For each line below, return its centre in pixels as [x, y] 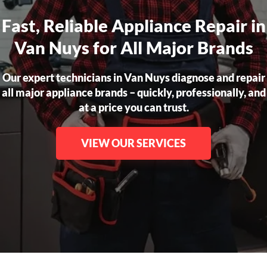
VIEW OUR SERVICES [133, 143]
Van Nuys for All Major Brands [133, 47]
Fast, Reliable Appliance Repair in [133, 25]
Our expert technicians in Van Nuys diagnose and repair [133, 77]
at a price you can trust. [133, 107]
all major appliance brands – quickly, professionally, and [133, 92]
